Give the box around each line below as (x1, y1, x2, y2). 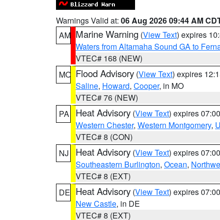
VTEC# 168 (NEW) (76, 53, 142, 64)
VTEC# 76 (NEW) (76, 92, 138, 103)
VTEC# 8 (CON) (76, 131, 133, 142)
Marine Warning (76, 27, 138, 40)
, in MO (159, 80, 184, 91)
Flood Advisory (76, 67, 134, 80)
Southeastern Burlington (76, 159, 160, 170)
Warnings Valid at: (56, 15, 121, 26)
